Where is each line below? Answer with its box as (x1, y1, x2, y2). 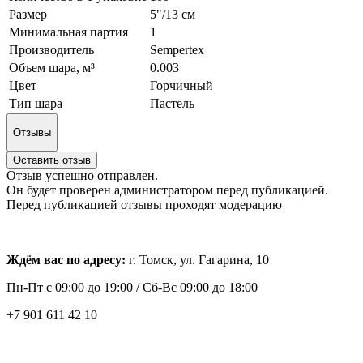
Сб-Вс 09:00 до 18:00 (143, 280, 258, 295)
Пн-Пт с (6, 280, 52, 295)
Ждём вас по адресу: (6, 253, 129, 267)
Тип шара (9, 96, 62, 110)
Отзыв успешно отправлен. (6, 169, 158, 183)
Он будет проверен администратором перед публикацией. (6, 183, 328, 198)
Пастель (150, 96, 194, 110)
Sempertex (150, 42, 204, 57)
